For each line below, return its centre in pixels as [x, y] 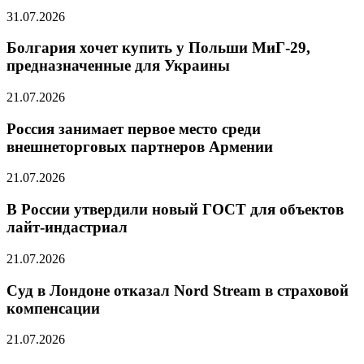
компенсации [53, 308]
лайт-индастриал [67, 227]
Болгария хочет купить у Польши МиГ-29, [158, 48]
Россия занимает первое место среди [134, 128]
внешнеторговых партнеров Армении [140, 146]
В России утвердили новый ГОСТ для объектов [175, 210]
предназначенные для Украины [118, 66]
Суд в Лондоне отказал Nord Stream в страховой [178, 290]
